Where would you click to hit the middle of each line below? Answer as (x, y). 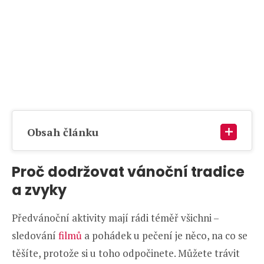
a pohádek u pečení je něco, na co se (166, 236)
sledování (35, 236)
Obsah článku (63, 132)
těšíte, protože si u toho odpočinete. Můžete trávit (126, 253)
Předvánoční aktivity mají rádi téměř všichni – (115, 218)
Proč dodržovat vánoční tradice (128, 172)
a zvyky (39, 190)
